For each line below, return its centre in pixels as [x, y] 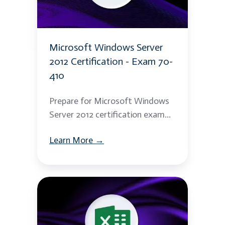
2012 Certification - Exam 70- [111, 61]
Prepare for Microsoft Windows [109, 101]
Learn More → [77, 140]
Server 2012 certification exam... [110, 114]
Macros [53, 200]
